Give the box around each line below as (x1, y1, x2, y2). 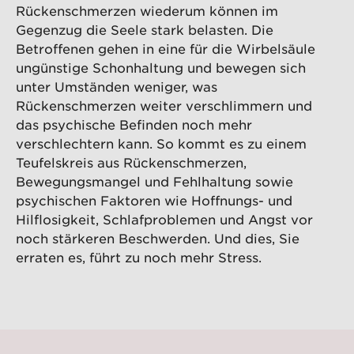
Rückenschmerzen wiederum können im (16, 2, 278, 19)
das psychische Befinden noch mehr (16, 116, 252, 133)
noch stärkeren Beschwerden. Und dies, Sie (16, 230, 299, 247)
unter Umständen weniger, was (16, 78, 217, 95)
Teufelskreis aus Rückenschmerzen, (16, 154, 247, 171)
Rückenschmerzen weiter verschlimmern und (16, 97, 312, 114)
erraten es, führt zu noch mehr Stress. (16, 249, 262, 265)
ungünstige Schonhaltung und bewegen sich (16, 59, 306, 76)
